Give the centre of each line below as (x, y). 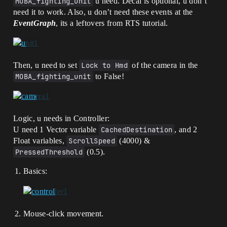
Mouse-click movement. (64, 213)
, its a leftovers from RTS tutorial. (112, 23)
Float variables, (40, 141)
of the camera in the (164, 65)
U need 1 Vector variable (56, 130)
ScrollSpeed (92, 141)
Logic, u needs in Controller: (62, 119)
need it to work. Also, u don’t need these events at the (103, 12)
